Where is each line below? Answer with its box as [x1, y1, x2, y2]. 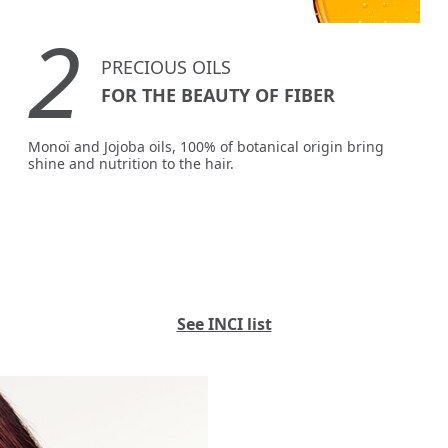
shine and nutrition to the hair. [28, 154, 235, 174]
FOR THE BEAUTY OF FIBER [101, 82, 336, 107]
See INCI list [176, 313, 272, 336]
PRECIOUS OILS [101, 54, 232, 79]
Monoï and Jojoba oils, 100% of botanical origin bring [28, 137, 385, 157]
